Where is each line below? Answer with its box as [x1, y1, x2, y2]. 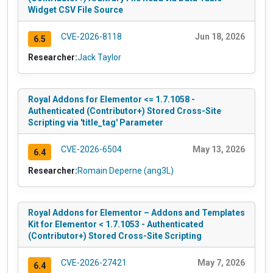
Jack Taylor [77, 52, 121, 63]
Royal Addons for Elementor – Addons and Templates [28, 208, 245, 218]
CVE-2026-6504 [60, 144, 122, 155]
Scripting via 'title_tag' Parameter [28, 118, 163, 128]
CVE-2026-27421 [60, 258, 127, 268]
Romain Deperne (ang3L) [77, 166, 174, 176]
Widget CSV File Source [28, 4, 123, 15]
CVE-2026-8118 [60, 31, 122, 41]
